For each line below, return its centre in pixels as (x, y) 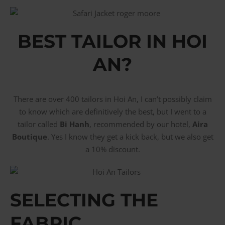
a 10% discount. (113, 149)
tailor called (38, 124)
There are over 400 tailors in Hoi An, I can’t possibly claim (113, 99)
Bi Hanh (74, 124)
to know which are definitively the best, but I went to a (113, 111)
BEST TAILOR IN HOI (113, 41)
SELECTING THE (84, 200)
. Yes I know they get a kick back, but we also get (130, 136)
